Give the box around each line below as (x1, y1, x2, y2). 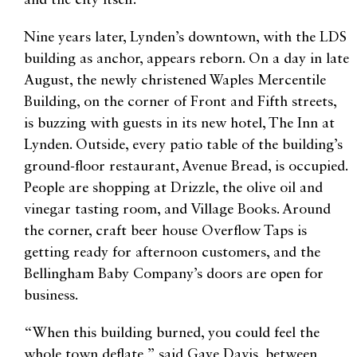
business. (24, 288, 78, 303)
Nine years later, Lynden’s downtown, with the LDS (24, 30, 347, 45)
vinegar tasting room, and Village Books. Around (24, 202, 331, 217)
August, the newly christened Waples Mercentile (24, 73, 326, 88)
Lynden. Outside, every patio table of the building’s (24, 138, 343, 152)
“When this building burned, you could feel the (24, 326, 320, 340)
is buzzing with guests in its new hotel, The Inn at (24, 116, 335, 131)
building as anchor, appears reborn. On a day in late (24, 52, 349, 66)
